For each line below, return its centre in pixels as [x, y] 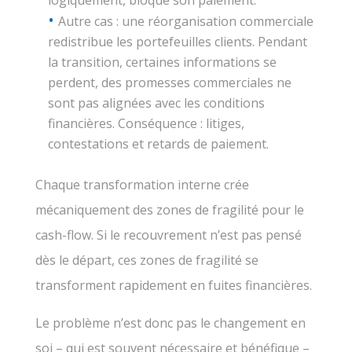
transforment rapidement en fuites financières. [173, 285]
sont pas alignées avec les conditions [156, 103]
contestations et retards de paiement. [158, 143]
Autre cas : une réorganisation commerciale [185, 21]
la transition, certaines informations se [162, 62]
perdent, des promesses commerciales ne [169, 82]
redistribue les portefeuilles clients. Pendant [177, 41]
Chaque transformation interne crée [142, 184]
